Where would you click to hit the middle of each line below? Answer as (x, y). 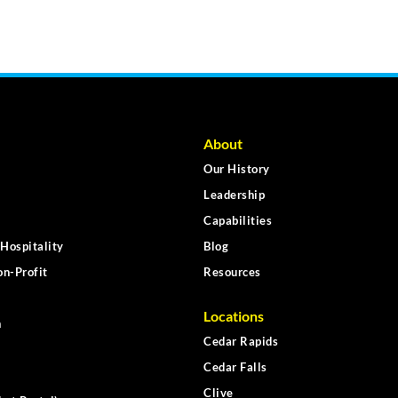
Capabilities (238, 221)
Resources (232, 272)
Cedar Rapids (241, 342)
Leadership (234, 195)
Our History (237, 169)
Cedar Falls (235, 367)
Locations (234, 316)
